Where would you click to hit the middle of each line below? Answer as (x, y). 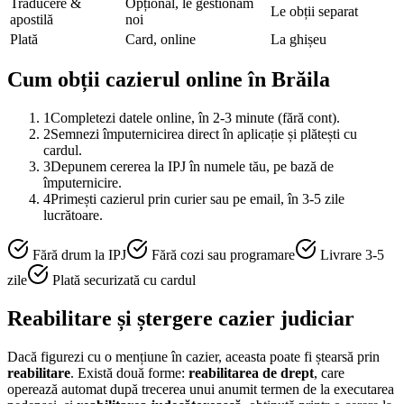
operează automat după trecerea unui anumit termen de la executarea (201, 390)
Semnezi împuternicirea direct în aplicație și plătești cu (204, 134)
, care (329, 373)
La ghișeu (298, 39)
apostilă (32, 19)
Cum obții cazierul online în (139, 80)
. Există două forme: (129, 373)
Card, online (161, 39)
